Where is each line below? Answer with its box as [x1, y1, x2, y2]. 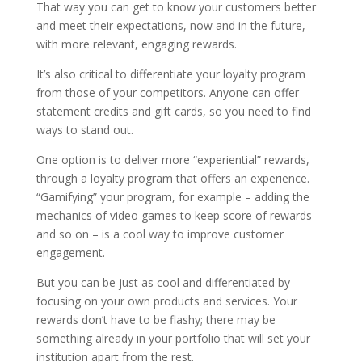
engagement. [36, 244, 105, 260]
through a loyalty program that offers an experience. [36, 170, 309, 186]
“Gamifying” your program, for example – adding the [36, 188, 309, 204]
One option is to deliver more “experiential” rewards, [36, 151, 309, 167]
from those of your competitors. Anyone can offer [36, 84, 299, 100]
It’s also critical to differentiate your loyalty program [36, 65, 305, 82]
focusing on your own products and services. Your [36, 293, 297, 309]
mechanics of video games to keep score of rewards [36, 207, 312, 223]
